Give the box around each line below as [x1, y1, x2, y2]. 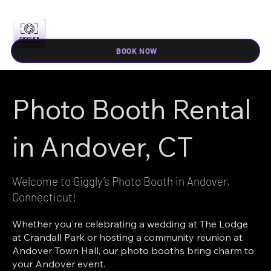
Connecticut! [12, 189, 77, 204]
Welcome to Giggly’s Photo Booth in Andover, [12, 174, 230, 188]
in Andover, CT [12, 129, 194, 164]
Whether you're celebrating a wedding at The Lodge [12, 217, 249, 230]
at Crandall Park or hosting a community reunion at [12, 230, 243, 243]
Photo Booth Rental [12, 92, 252, 126]
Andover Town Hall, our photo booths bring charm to [12, 244, 255, 256]
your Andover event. [12, 257, 106, 270]
